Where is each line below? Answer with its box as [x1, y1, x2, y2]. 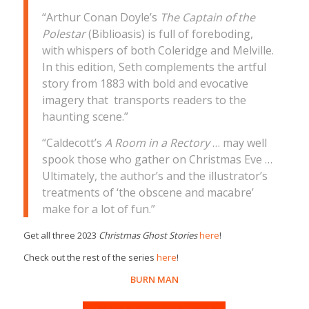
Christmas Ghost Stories [98, 228, 197, 241]
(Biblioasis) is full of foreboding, [85, 26, 253, 41]
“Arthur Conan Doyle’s [41, 9, 160, 25]
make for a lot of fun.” [41, 201, 155, 217]
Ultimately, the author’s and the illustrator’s [41, 168, 268, 183]
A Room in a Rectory [104, 134, 210, 150]
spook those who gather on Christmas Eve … [41, 151, 272, 167]
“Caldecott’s [41, 134, 105, 150]
